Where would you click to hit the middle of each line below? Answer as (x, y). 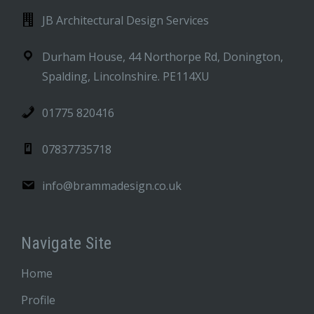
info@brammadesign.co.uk (112, 186)
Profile (38, 300)
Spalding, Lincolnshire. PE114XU (126, 76)
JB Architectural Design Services (125, 20)
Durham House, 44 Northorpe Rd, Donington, (163, 57)
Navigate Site (66, 243)
